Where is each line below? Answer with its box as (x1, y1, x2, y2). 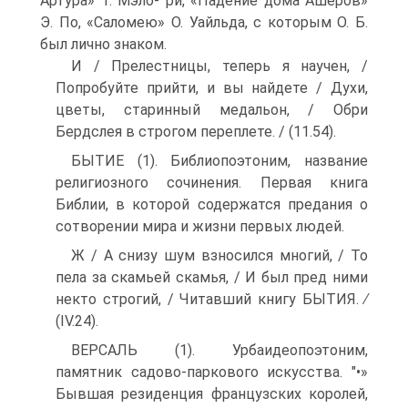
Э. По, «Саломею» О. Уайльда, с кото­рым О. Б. (40, 14, 368, 31)
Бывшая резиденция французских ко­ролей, (56, 385, 368, 403)
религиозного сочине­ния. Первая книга (56, 174, 368, 191)
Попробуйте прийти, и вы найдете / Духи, (56, 79, 368, 97)
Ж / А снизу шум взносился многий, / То (71, 247, 368, 264)
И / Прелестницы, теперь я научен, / (71, 57, 368, 75)
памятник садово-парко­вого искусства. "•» (56, 363, 368, 381)
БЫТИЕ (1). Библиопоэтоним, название (71, 152, 368, 169)
